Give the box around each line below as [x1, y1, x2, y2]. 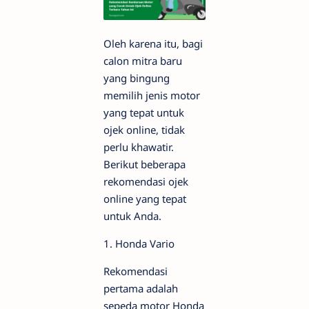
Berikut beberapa [103, 157, 186, 172]
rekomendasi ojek [103, 175, 188, 189]
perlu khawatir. [103, 140, 174, 154]
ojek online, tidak [103, 123, 185, 137]
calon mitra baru [103, 54, 182, 68]
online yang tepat [103, 192, 186, 206]
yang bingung [103, 71, 170, 86]
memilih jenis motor [103, 88, 200, 103]
